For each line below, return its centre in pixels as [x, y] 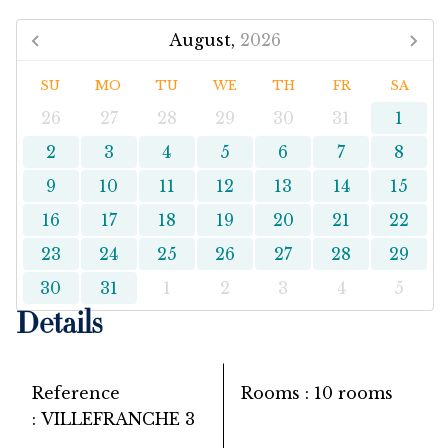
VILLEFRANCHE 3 [118, 419]
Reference [76, 393]
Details [59, 327]
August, [202, 40]
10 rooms [353, 393]
